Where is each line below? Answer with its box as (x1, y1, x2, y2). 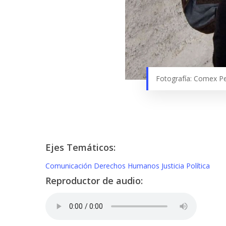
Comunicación (45, 161, 94, 171)
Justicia (161, 161, 186, 171)
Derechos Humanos (94, 161, 161, 171)
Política (186, 161, 210, 171)
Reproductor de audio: (45, 175, 143, 187)
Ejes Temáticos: (45, 141, 116, 153)
